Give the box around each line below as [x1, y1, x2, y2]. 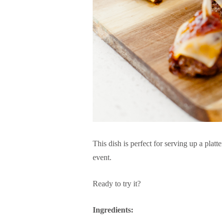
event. [93, 153, 111, 162]
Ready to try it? [93, 179, 141, 188]
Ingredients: [93, 205, 133, 214]
